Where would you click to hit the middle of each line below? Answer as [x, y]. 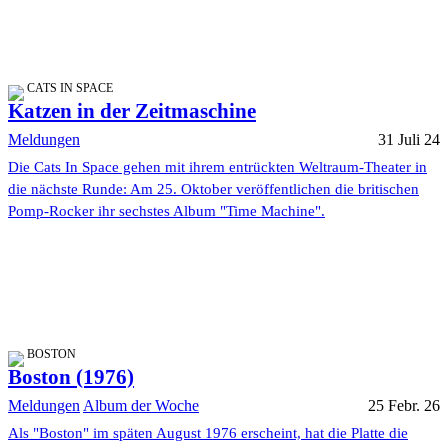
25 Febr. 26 [404, 406]
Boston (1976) [71, 377]
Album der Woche [141, 406]
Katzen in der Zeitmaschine [132, 111]
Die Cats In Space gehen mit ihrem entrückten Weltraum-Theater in [217, 167]
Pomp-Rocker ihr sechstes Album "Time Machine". [166, 211]
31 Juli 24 [409, 140]
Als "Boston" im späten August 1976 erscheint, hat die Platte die [208, 433]
